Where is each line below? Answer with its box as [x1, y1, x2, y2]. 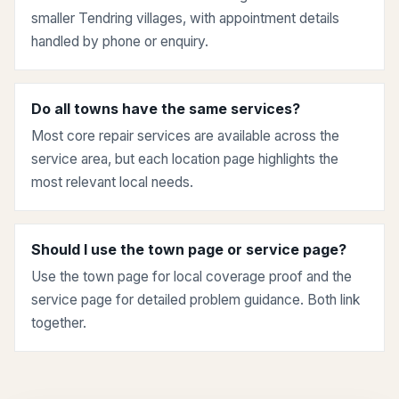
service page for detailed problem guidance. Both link [31, 291, 360, 309]
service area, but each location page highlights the [31, 151, 338, 168]
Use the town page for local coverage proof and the [31, 268, 352, 286]
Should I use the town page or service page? [31, 240, 346, 259]
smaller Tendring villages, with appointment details [31, 10, 339, 28]
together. [31, 314, 86, 332]
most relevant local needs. [31, 174, 193, 191]
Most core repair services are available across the [31, 127, 339, 145]
